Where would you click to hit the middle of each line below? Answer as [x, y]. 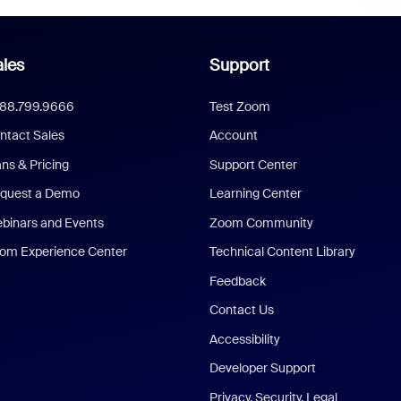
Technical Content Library [283, 252]
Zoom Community [262, 222]
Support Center [254, 164]
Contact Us [242, 310]
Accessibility [245, 339]
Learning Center [256, 194]
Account [234, 136]
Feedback [238, 281]
